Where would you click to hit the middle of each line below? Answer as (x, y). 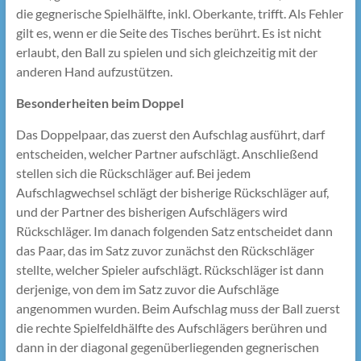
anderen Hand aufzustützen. (94, 72)
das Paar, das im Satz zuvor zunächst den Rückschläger (165, 251)
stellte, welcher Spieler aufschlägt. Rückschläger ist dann (170, 270)
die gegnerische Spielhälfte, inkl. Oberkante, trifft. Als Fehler (179, 14)
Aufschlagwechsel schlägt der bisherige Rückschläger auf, (172, 193)
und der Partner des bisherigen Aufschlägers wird (151, 212)
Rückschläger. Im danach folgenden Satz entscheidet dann (174, 231)
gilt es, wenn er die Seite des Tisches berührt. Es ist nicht (168, 33)
